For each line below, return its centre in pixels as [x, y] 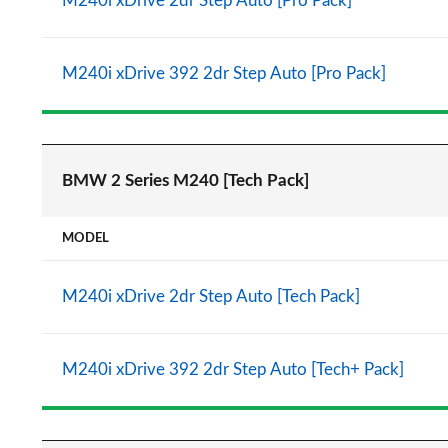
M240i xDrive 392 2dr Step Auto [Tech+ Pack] [233, 369]
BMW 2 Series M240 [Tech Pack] [185, 180]
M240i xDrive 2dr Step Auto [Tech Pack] [211, 296]
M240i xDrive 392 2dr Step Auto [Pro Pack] [224, 73]
